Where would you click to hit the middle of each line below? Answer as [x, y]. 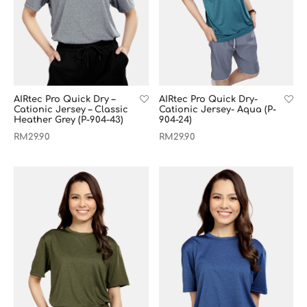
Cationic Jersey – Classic [71, 109]
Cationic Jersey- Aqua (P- [217, 109]
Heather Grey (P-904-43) [69, 120]
